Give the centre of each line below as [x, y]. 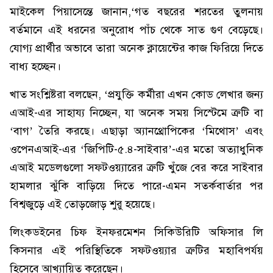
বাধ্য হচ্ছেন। [35, 66]
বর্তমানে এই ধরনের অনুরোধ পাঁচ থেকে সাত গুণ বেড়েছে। [136, 30]
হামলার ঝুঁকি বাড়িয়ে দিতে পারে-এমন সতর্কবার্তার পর [136, 186]
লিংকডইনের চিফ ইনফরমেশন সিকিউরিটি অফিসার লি [136, 232]
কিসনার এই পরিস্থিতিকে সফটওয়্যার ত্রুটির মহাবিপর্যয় [136, 250]
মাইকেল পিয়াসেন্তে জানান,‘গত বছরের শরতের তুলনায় [136, 12]
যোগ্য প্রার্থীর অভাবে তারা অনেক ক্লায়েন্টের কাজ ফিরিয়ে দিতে [136, 48]
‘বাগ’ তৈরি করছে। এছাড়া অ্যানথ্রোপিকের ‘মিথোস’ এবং [136, 131]
